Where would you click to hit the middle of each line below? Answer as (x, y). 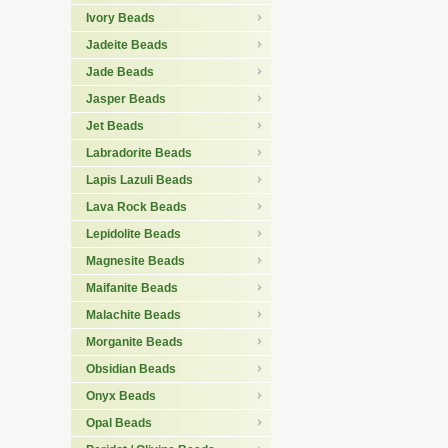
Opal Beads (119, 423)
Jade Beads (120, 72)
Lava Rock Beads (136, 207)
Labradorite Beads (139, 153)
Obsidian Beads (131, 369)
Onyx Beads (121, 396)
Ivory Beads (120, 18)
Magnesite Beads (135, 261)
